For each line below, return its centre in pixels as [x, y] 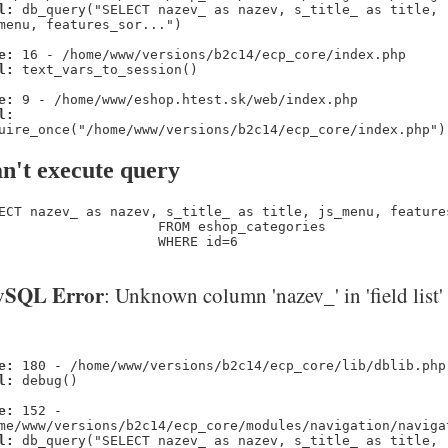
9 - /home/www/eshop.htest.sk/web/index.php [186, 99]
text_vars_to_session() [106, 69]
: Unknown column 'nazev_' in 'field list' [273, 295]
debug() [46, 380]
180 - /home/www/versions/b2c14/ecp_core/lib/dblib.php [230, 365]
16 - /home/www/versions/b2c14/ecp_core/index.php [210, 54]
